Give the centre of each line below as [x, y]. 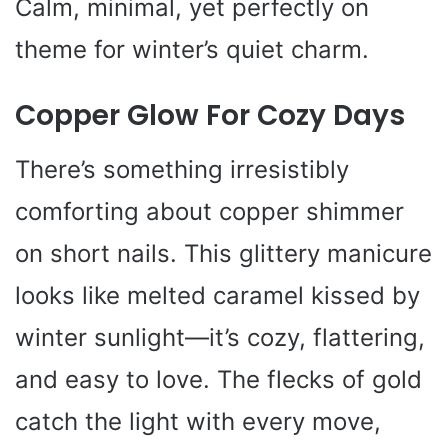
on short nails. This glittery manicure [223, 253]
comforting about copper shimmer [209, 211]
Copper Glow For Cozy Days [210, 115]
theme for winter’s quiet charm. [192, 49]
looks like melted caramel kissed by [217, 295]
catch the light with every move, [198, 421]
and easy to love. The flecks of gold [218, 379]
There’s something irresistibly [182, 169]
